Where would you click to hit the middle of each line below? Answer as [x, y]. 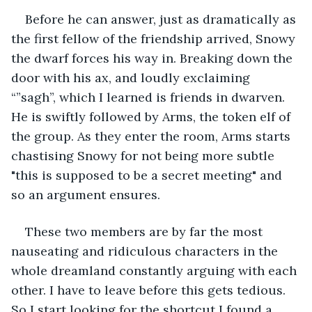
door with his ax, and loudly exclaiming [132, 77]
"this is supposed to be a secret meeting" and [148, 175]
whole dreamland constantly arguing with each [156, 270]
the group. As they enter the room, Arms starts [153, 136]
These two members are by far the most [146, 231]
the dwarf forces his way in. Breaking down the [154, 58]
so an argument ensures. [87, 194]
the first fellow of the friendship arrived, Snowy [155, 38]
